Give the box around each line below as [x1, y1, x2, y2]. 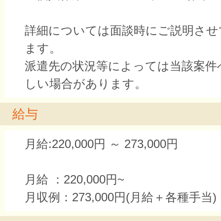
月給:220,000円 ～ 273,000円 [25, 137, 178, 151]
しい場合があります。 [25, 77, 147, 91]
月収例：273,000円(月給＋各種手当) [25, 190, 217, 204]
